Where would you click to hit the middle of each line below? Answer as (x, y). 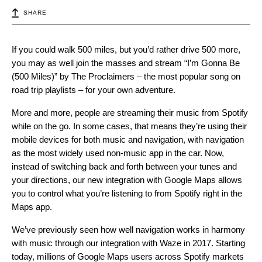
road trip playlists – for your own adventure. (94, 90)
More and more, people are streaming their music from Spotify (130, 113)
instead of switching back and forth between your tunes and (124, 167)
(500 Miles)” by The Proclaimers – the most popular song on (126, 77)
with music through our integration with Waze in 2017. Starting (128, 243)
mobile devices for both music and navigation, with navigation (128, 140)
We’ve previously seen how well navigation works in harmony (128, 230)
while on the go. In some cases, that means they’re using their (129, 126)
